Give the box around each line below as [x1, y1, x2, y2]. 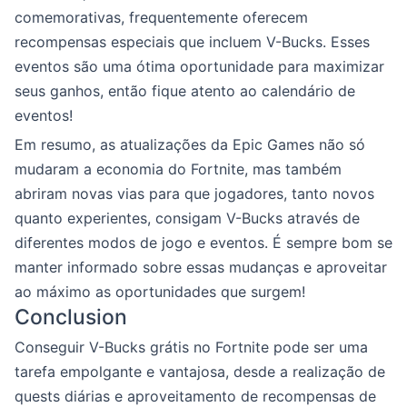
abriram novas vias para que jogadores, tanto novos [15, 184, 374, 203]
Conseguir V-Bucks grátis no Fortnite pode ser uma [15, 337, 368, 356]
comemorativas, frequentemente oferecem [15, 7, 308, 26]
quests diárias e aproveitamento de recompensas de [15, 386, 376, 405]
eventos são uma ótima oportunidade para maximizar [15, 56, 384, 75]
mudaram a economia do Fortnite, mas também [15, 159, 342, 178]
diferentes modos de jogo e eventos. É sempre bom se [15, 233, 392, 252]
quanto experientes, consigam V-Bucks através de [15, 208, 360, 227]
